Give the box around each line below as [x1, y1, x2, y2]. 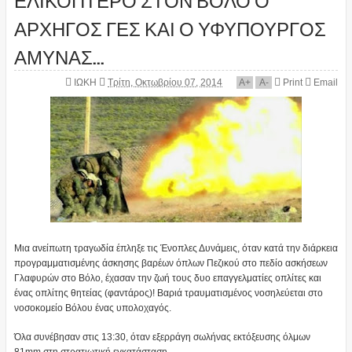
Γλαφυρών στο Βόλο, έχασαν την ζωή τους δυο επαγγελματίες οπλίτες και [13, 273, 321, 284]
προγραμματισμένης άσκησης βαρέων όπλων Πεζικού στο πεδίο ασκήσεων [13, 258, 328, 269]
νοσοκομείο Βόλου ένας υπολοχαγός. [13, 302, 171, 314]
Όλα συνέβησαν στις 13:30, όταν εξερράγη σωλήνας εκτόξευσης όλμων [13, 332, 310, 343]
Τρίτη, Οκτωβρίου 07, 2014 [108, 77, 223, 89]
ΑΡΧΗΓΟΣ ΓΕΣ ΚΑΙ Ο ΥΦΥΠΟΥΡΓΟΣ [13, 13, 326, 42]
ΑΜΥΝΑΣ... [13, 42, 104, 71]
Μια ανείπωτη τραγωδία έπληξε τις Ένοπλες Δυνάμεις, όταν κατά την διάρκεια [13, 243, 338, 255]
